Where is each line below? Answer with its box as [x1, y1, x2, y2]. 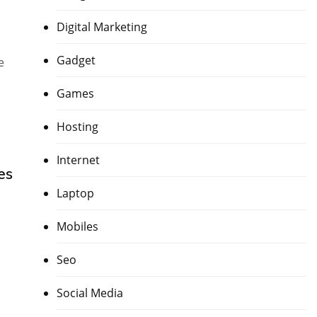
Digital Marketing [56, 19, 147, 35]
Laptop [56, 185, 94, 202]
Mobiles [56, 219, 98, 235]
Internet [56, 152, 100, 168]
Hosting [56, 119, 98, 135]
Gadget [56, 52, 96, 69]
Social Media [56, 285, 123, 301]
